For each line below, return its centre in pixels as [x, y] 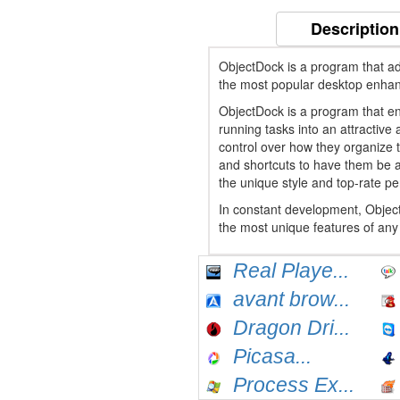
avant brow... [292, 299]
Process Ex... [294, 385]
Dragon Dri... [292, 328]
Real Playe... [291, 271]
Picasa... [272, 356]
